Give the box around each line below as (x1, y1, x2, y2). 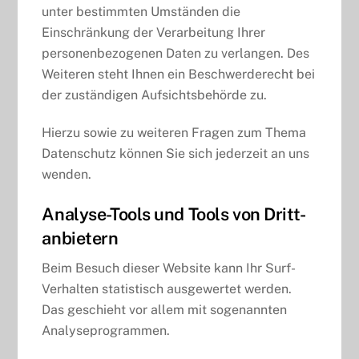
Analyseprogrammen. (42, 323, 171, 339)
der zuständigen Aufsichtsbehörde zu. (42, 87, 268, 103)
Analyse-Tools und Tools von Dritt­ (42, 203, 307, 224)
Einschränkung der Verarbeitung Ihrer (42, 25, 266, 41)
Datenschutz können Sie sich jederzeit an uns (42, 145, 310, 161)
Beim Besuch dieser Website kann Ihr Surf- (42, 260, 296, 276)
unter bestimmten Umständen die (42, 4, 241, 20)
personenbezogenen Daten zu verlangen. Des (42, 46, 310, 62)
